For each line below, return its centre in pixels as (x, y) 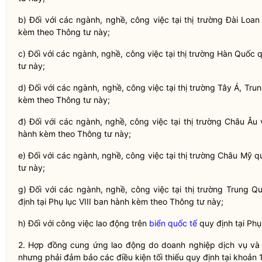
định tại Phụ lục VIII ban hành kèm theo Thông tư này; (121, 201)
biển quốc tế (173, 223)
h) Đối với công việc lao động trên (84, 223)
